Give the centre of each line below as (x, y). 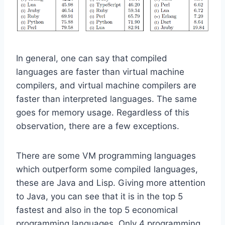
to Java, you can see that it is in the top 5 (99, 196)
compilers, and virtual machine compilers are (106, 85)
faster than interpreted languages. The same (106, 99)
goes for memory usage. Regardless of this (103, 112)
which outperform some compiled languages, (107, 169)
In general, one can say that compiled (92, 58)
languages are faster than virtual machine (100, 72)
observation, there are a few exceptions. (98, 126)
